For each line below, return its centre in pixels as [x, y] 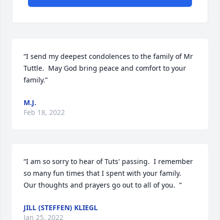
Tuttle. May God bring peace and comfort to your [105, 68]
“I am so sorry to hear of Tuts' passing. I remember [108, 161]
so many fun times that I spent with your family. [102, 173]
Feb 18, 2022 [44, 112]
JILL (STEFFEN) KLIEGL [61, 207]
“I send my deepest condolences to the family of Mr [108, 56]
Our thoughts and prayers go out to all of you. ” [103, 185]
